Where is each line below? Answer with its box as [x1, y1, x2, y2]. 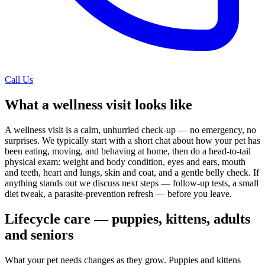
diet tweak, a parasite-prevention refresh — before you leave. [5, 189, 232, 199]
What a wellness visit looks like [5, 97, 192, 113]
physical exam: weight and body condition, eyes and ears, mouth [5, 157, 245, 167]
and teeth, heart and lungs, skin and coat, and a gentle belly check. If [5, 167, 259, 178]
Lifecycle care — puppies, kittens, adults [5, 211, 250, 227]
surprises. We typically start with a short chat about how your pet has [5, 135, 260, 146]
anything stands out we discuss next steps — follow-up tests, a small [5, 178, 258, 189]
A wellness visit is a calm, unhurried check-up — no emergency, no [5, 125, 256, 135]
